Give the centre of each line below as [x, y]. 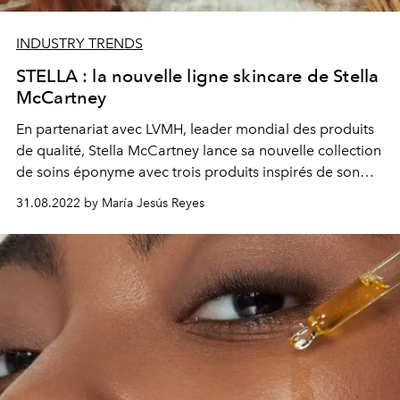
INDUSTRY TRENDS [79, 43]
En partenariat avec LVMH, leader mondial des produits [195, 129]
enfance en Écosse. [78, 193]
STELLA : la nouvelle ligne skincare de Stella [198, 76]
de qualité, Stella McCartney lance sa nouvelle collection [199, 150]
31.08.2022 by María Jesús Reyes [110, 203]
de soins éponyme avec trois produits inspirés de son [188, 172]
